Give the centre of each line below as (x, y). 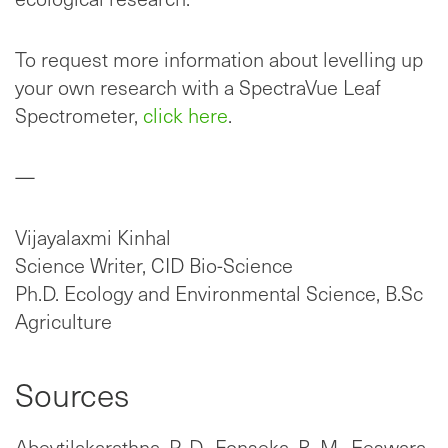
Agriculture (63, 321)
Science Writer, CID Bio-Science (154, 265)
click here (185, 115)
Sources (72, 394)
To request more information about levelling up (219, 59)
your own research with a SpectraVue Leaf (198, 87)
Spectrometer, (79, 115)
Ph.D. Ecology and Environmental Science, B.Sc (219, 293)
